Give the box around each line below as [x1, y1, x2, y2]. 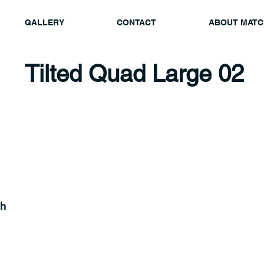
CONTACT [116, 18, 156, 27]
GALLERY [24, 18, 64, 27]
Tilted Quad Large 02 [25, 60, 244, 87]
